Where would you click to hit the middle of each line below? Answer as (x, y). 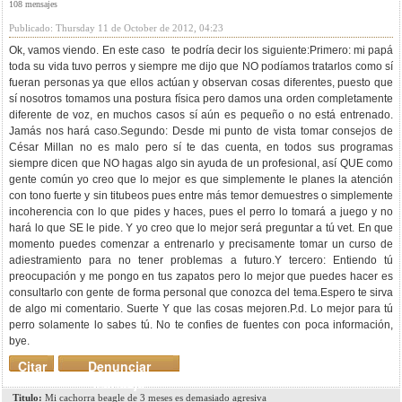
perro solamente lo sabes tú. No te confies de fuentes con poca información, (201, 325)
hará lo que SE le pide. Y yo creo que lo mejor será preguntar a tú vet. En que (201, 228)
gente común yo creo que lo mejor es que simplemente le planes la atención (201, 179)
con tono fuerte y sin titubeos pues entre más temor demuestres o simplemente (201, 196)
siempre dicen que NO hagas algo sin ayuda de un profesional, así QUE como (201, 163)
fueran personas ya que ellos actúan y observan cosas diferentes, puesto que (201, 83)
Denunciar (119, 366)
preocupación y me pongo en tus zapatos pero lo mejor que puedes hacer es (201, 276)
